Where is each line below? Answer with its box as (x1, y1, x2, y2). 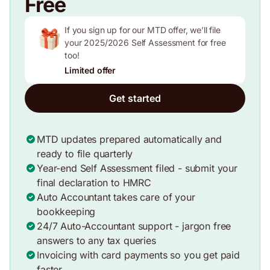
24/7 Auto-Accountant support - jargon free (37, 219, 231, 232)
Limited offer (64, 64, 116, 75)
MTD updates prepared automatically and (37, 133, 222, 145)
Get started (109, 92, 161, 104)
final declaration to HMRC (37, 176, 151, 189)
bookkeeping (37, 205, 96, 218)
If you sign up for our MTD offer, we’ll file (64, 24, 221, 35)
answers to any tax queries (37, 234, 156, 246)
